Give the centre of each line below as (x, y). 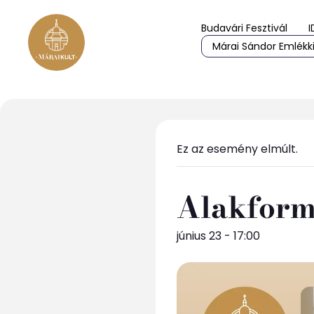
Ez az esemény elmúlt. (237, 149)
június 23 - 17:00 (218, 236)
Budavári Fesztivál (244, 28)
